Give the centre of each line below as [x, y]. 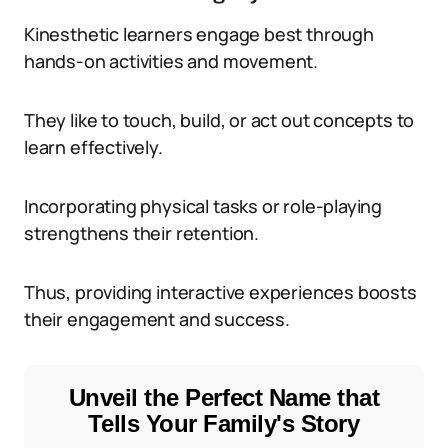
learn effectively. [93, 147]
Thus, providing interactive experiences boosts [220, 292]
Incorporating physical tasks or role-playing [203, 206]
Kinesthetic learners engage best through [199, 34]
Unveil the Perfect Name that [224, 397]
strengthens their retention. [141, 233]
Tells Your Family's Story [224, 423]
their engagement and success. [157, 319]
